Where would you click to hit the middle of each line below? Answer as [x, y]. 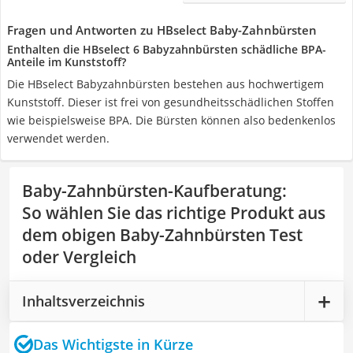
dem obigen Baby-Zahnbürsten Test [162, 235]
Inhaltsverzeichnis [84, 301]
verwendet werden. [58, 138]
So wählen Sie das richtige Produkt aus [174, 213]
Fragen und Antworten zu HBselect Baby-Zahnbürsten [162, 30]
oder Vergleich [79, 257]
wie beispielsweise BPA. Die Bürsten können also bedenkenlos [171, 120]
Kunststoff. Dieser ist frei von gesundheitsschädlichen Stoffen [171, 102]
